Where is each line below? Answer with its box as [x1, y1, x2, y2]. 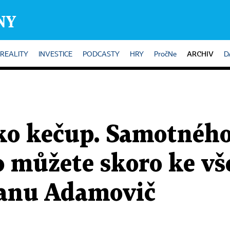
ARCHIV [187, 49, 214, 58]
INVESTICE [39, 51, 72, 58]
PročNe [154, 51, 177, 58]
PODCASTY [83, 51, 120, 58]
